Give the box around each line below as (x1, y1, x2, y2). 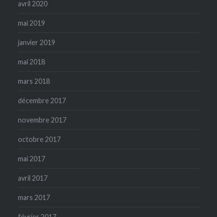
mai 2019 (18, 18, 46, 27)
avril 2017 (18, 173, 48, 182)
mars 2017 (18, 193, 50, 201)
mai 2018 (18, 57, 46, 66)
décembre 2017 (18, 96, 66, 105)
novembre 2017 (18, 115, 67, 124)
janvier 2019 (18, 38, 56, 46)
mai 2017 (18, 154, 46, 163)
